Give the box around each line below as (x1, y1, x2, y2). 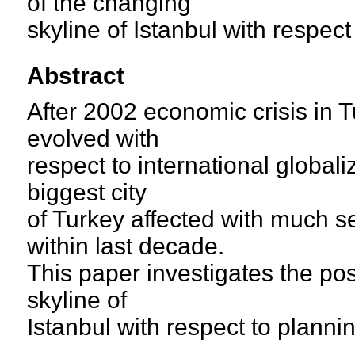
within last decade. (27, 233, 224, 259)
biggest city (27, 179, 147, 205)
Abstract (27, 63, 124, 89)
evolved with (27, 125, 159, 151)
